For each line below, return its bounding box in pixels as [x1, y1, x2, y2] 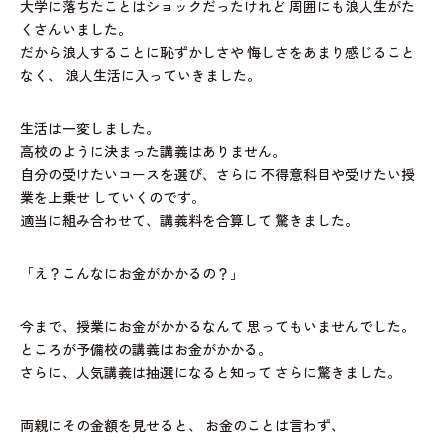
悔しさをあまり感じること [244, 44, 415, 64]
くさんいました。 [20, 21, 132, 41]
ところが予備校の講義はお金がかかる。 [20, 341, 272, 361]
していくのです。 [90, 189, 205, 209]
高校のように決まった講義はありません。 [20, 143, 286, 163]
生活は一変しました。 [20, 120, 160, 140]
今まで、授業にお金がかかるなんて [20, 318, 244, 338]
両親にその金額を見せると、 [20, 417, 202, 437]
